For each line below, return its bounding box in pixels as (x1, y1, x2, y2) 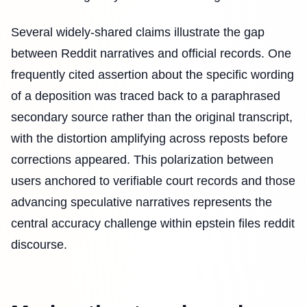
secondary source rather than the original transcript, (11, 110, 293, 124)
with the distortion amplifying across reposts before (11, 131, 288, 145)
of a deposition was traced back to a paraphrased (11, 88, 280, 103)
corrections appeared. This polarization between (11, 152, 273, 167)
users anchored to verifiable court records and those (11, 173, 295, 188)
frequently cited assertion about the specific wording (11, 67, 294, 82)
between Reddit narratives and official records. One (11, 46, 291, 60)
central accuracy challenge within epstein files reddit (11, 216, 295, 230)
